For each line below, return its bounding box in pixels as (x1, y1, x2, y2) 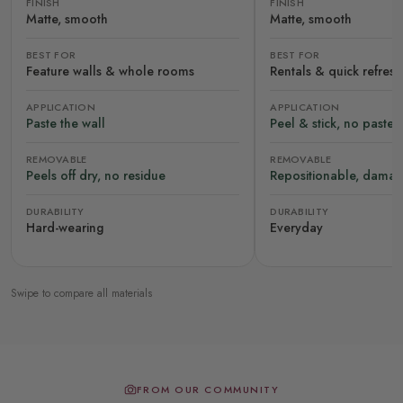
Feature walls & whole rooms (26, 61, 194, 80)
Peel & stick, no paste (270, 113, 395, 132)
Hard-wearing (26, 218, 103, 237)
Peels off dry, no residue (26, 166, 166, 184)
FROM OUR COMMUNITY (136, 381, 280, 397)
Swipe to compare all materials (11, 284, 152, 301)
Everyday (270, 218, 324, 237)
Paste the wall (26, 113, 105, 132)
